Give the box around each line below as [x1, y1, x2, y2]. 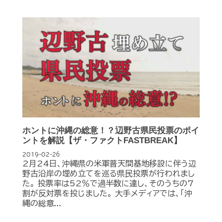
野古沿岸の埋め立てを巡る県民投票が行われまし [22, 169, 195, 178]
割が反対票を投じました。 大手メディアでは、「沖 [22, 189, 192, 198]
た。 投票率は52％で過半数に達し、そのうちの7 [22, 179, 194, 188]
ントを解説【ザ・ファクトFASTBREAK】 [22, 136, 182, 146]
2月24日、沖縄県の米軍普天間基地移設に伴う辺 [22, 160, 196, 168]
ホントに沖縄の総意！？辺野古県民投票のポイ [22, 126, 199, 136]
